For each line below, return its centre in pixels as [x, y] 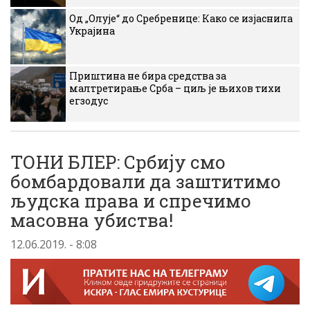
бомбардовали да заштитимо [146, 181]
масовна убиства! [92, 220]
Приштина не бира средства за [148, 76]
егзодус [89, 101]
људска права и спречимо [131, 201]
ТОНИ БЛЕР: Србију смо [118, 162]
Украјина [92, 31]
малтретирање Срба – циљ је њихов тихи [175, 88]
